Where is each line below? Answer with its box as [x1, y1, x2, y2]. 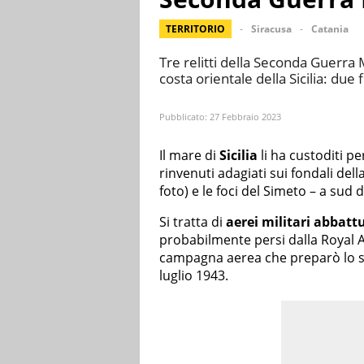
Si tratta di [159, 212, 226, 231]
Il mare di [159, 145, 219, 164]
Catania [311, 22, 349, 36]
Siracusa [251, 22, 292, 36]
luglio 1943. [159, 266, 228, 284]
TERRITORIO [166, 22, 225, 36]
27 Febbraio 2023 [210, 110, 281, 123]
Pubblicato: [159, 110, 210, 123]
